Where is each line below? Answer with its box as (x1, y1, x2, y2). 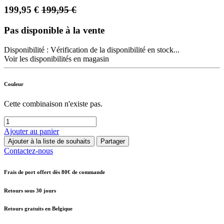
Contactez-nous (4, 146, 53, 155)
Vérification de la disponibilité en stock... (50, 45, 179, 54)
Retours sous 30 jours (4, 187, 56, 193)
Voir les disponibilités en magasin (4, 54, 109, 63)
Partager (100, 137, 125, 145)
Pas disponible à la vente (4, 24, 104, 35)
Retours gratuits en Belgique (4, 205, 72, 212)
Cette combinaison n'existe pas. (4, 99, 102, 108)
